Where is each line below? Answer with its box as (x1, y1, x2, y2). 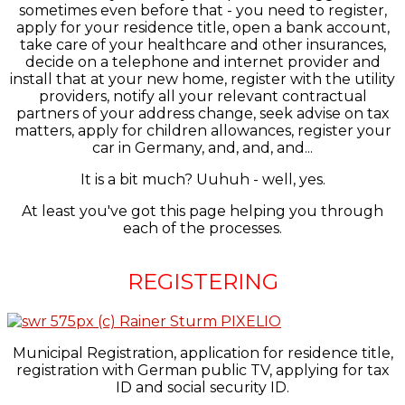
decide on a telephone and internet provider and (24, 52, 381, 71)
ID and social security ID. (116, 378, 289, 396)
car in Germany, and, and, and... (92, 138, 313, 156)
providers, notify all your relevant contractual (38, 87, 367, 105)
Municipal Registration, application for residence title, (12, 344, 393, 362)
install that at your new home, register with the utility (10, 70, 395, 88)
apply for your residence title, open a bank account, (15, 18, 390, 36)
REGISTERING (127, 268, 278, 295)
